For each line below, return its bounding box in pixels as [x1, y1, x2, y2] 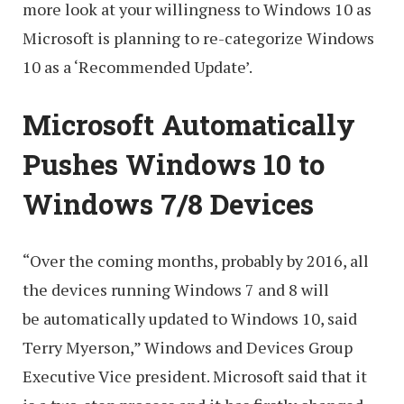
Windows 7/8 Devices [23, 185, 314, 222]
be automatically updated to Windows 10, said [23, 308, 357, 330]
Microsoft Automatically [23, 106, 355, 142]
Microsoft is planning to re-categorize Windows [23, 27, 374, 50]
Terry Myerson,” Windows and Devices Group [23, 336, 353, 359]
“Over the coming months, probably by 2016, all [23, 250, 369, 272]
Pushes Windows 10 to [23, 145, 325, 182]
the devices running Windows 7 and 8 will [23, 279, 329, 301]
